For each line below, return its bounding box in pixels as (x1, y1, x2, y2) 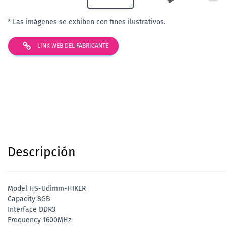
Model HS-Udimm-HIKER (8, 184, 86, 193)
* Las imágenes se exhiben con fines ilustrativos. (8, 18, 165, 27)
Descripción (8, 144, 76, 160)
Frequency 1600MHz (8, 215, 71, 224)
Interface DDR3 (8, 205, 55, 214)
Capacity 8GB (8, 194, 50, 203)
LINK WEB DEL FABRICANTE (36, 42, 108, 50)
